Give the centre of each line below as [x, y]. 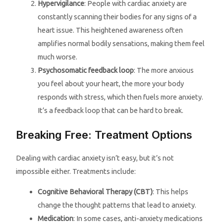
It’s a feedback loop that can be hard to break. [111, 110]
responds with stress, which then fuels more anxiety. [121, 97]
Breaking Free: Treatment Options [104, 135]
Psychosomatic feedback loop [86, 70]
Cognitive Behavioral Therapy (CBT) [95, 192]
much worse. [58, 56]
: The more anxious [164, 70]
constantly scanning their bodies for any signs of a [117, 16]
